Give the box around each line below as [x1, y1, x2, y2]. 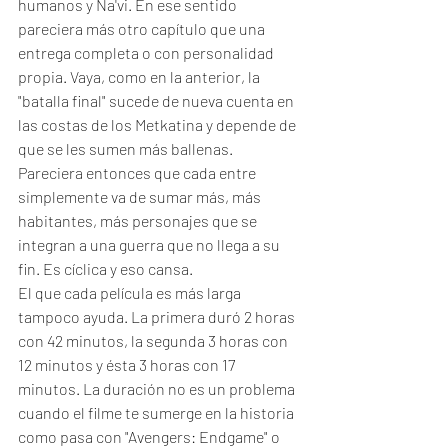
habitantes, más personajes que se [18, 211, 260, 230]
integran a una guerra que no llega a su [18, 235, 283, 254]
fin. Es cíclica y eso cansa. [18, 259, 196, 278]
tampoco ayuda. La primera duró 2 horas [18, 307, 298, 326]
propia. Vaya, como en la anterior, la [18, 67, 263, 86]
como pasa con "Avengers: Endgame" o [18, 427, 283, 446]
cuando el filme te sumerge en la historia [18, 403, 297, 422]
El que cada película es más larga [18, 283, 244, 302]
